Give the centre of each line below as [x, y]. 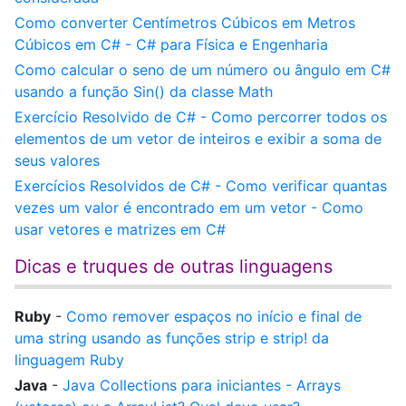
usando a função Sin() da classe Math [144, 92]
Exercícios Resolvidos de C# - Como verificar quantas [201, 186]
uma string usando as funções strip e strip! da [172, 338]
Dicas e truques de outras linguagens [174, 266]
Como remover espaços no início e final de [214, 316]
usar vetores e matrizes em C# [120, 229]
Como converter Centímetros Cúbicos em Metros [185, 23]
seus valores [57, 160]
